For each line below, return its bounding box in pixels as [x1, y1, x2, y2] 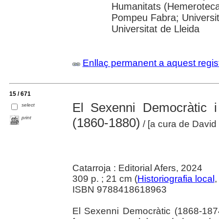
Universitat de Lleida [111, 23, 199, 34]
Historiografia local [137, 173, 215, 184]
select [22, 102, 35, 108]
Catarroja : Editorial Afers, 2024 [72, 162, 202, 173]
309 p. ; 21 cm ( [72, 173, 137, 184]
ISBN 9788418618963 [72, 184, 167, 195]
